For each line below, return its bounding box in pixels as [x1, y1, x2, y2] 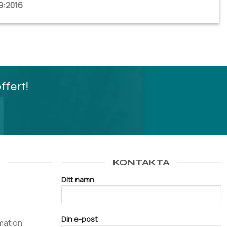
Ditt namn [61, 174, 95, 184]
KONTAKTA [113, 156, 170, 168]
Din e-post [61, 214, 98, 224]
